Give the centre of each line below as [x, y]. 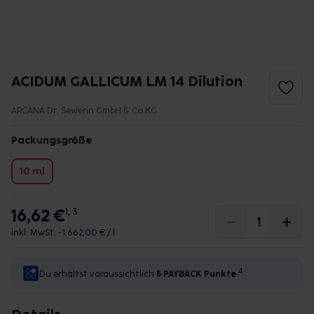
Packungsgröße [52, 141]
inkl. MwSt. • [37, 233]
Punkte [220, 274]
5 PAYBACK [179, 274]
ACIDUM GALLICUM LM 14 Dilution [127, 81]
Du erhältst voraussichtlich [98, 274]
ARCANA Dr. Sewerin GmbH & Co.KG [84, 111]
